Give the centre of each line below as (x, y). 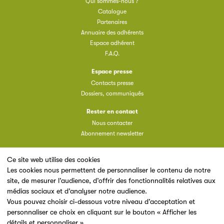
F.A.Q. (112, 54)
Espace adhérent (112, 43)
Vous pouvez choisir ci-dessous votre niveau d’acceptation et (101, 201)
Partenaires (112, 22)
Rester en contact (112, 112)
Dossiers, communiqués (112, 94)
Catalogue (112, 12)
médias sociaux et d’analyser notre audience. (77, 191)
